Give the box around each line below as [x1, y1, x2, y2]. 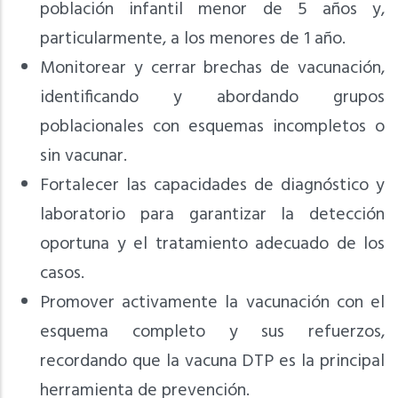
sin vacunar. [40, 142, 127, 171]
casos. [40, 259, 84, 289]
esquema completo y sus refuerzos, [40, 318, 385, 347]
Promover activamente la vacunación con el [40, 289, 385, 318]
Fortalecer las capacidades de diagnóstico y [40, 171, 385, 201]
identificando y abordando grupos [40, 84, 385, 113]
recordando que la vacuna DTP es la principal [40, 347, 385, 377]
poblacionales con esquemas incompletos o [40, 113, 385, 142]
